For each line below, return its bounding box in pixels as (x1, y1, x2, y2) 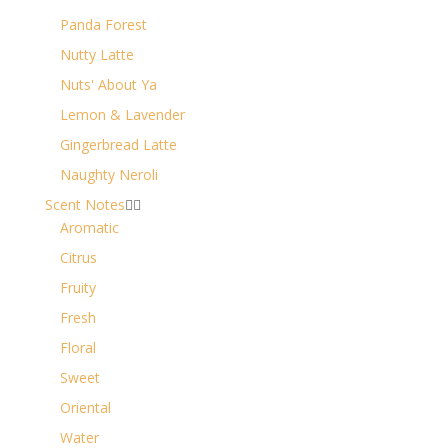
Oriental (59, 397, 111, 417)
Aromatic (59, 217, 119, 237)
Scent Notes (44, 194, 125, 214)
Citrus (59, 247, 97, 267)
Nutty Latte (59, 44, 134, 64)
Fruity (59, 277, 96, 297)
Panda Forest (59, 14, 147, 34)
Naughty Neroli (59, 164, 158, 184)
